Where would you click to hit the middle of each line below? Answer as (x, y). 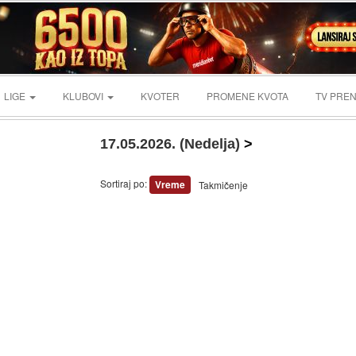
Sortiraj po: (124, 183)
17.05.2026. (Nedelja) (170, 144)
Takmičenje (223, 185)
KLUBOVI (84, 96)
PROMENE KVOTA (248, 96)
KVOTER (160, 96)
